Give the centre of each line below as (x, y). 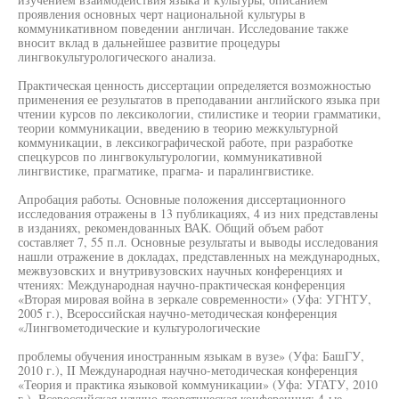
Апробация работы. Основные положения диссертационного (182, 199)
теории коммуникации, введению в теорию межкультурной (178, 128)
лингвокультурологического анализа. (117, 57)
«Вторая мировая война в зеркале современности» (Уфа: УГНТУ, (195, 299)
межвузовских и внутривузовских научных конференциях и (180, 270)
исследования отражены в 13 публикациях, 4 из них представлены (198, 213)
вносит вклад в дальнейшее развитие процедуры (149, 42)
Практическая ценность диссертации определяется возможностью (194, 85)
